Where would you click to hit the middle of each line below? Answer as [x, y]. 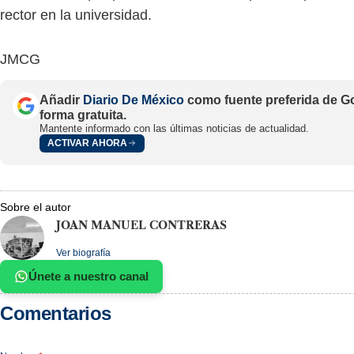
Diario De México [134, 100]
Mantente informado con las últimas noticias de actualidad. [174, 128]
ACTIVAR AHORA [87, 143]
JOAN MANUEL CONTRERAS [141, 225]
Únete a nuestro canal [88, 276]
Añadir [61, 100]
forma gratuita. [83, 115]
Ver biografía [83, 252]
